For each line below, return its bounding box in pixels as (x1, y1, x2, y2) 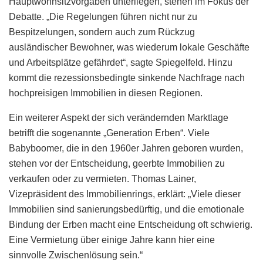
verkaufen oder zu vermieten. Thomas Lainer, (9, 173, 196, 184)
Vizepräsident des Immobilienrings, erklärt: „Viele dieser (9, 188, 241, 199)
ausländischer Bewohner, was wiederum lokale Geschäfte (9, 42, 249, 52)
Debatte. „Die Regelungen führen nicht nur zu (9, 11, 197, 22)
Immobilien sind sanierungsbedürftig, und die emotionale (9, 204, 244, 214)
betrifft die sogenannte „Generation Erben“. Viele (9, 127, 210, 138)
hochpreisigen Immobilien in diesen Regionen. (9, 87, 203, 98)
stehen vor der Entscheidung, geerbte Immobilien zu (9, 158, 225, 168)
